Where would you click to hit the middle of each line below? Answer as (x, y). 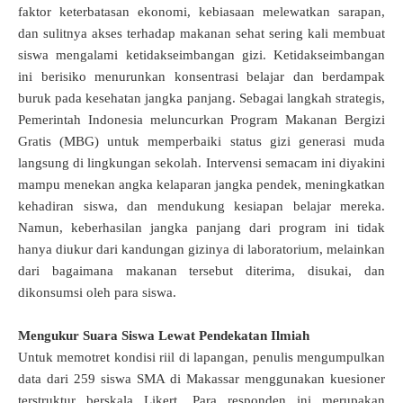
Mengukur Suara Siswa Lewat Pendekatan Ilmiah (164, 336)
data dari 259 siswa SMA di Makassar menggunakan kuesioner (201, 379)
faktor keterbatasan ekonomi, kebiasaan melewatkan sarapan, (201, 12)
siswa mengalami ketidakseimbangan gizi (140, 55)
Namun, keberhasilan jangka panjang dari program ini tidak (201, 228)
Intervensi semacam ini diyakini (296, 163)
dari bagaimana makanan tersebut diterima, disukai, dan (201, 271)
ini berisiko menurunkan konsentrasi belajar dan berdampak (201, 77)
